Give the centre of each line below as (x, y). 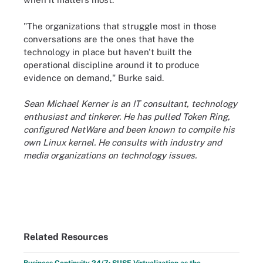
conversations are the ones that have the (109, 39)
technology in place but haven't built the (108, 52)
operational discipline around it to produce (112, 65)
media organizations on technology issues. (110, 155)
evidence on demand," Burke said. (94, 77)
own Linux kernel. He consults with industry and (123, 142)
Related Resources (66, 237)
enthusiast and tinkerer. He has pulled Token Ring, (127, 117)
